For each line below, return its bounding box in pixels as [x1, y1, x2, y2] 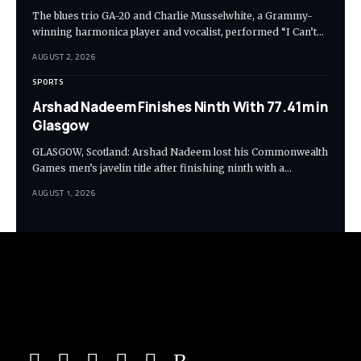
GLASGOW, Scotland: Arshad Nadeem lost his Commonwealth [32, 146, 328, 159]
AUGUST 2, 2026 [32, 51, 96, 64]
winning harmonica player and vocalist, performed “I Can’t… [32, 26, 324, 39]
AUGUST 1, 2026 [32, 187, 96, 200]
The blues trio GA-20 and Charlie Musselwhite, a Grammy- [32, 10, 313, 23]
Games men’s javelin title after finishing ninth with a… [32, 162, 292, 175]
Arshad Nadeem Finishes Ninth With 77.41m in [32, 98, 329, 117]
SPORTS [32, 76, 64, 89]
